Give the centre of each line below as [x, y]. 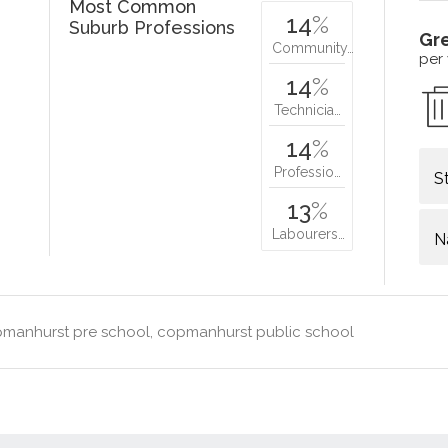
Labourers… [309, 234]
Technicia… [307, 110]
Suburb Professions [152, 27]
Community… [313, 48]
